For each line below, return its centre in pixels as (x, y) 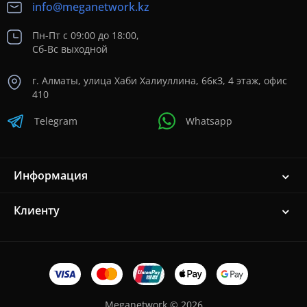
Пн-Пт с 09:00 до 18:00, (86, 36)
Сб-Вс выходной (70, 49)
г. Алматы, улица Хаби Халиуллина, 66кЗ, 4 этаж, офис (160, 81)
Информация (51, 175)
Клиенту (37, 210)
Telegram (56, 121)
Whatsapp (209, 121)
